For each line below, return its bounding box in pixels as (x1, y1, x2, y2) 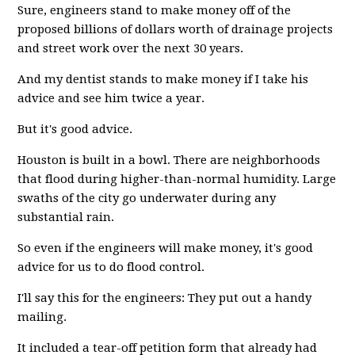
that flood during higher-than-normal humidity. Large (17, 172, 337, 186)
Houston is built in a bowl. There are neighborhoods (17, 153, 321, 167)
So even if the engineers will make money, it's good (17, 241, 314, 255)
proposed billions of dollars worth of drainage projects (17, 22, 334, 36)
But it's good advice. (17, 122, 133, 136)
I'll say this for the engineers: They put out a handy (17, 291, 312, 305)
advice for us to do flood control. (17, 260, 205, 274)
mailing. (17, 310, 67, 324)
